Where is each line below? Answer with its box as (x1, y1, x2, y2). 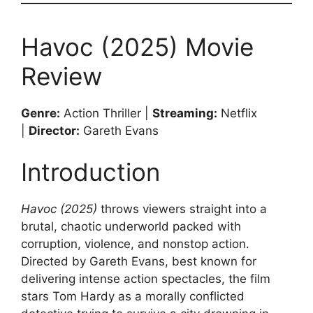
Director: (29, 123, 80, 138)
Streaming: (152, 105, 217, 120)
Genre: (21, 105, 60, 120)
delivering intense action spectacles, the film (21, 272, 270, 286)
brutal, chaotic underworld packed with (21, 219, 241, 233)
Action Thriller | (60, 105, 152, 120)
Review (21, 61, 102, 91)
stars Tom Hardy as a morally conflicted (21, 289, 245, 303)
